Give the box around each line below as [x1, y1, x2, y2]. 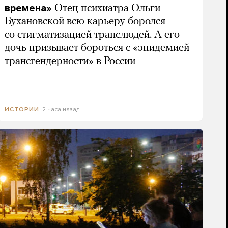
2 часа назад [42, 105, 79, 113]
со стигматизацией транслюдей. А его [4, 29, 180, 40]
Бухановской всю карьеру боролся [4, 16, 165, 27]
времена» [4, 2, 52, 14]
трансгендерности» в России [4, 55, 135, 67]
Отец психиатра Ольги [54, 3, 160, 14]
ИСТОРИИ [4, 105, 39, 113]
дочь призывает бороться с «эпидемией [4, 42, 189, 53]
